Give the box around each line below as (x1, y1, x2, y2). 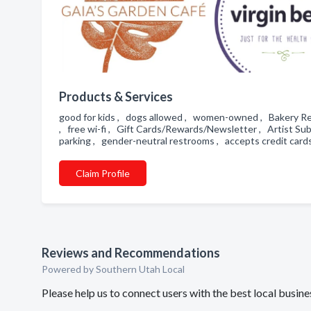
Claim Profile (76, 167, 130, 179)
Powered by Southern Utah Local (42, 263, 185, 275)
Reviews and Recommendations (42, 245, 220, 260)
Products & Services (59, 89, 173, 104)
